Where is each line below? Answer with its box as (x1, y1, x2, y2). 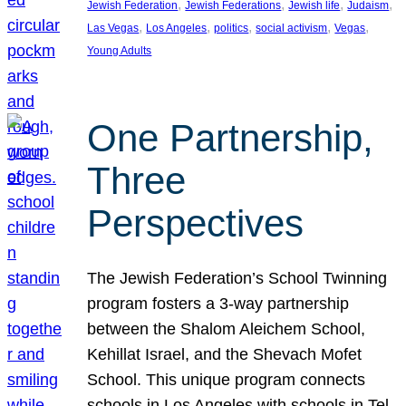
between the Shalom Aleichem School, (87, 319, 366, 338)
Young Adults (87, 43, 152, 57)
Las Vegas (87, 21, 140, 34)
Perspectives (87, 202, 304, 246)
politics (214, 21, 249, 34)
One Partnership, (87, 117, 374, 160)
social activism (256, 21, 328, 34)
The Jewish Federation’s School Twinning (87, 268, 388, 287)
